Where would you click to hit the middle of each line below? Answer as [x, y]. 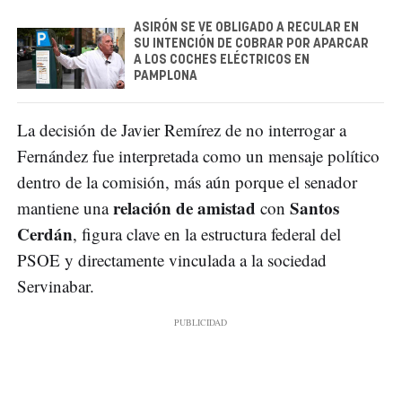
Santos [315, 207]
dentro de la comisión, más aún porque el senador [187, 181]
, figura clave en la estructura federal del [207, 233]
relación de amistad [184, 207]
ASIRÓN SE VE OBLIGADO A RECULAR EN [246, 27]
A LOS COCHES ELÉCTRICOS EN [222, 60]
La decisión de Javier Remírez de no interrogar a [182, 129]
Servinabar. [56, 285]
